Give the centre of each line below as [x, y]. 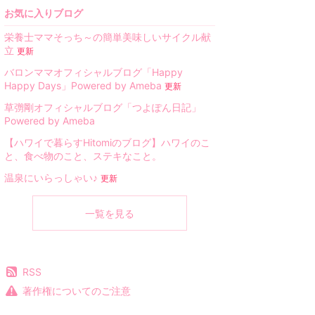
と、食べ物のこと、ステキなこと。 [83, 156]
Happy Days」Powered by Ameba [83, 86]
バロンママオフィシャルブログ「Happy [94, 72]
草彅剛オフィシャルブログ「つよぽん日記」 [103, 108]
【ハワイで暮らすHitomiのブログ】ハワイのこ [107, 143]
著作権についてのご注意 [77, 291]
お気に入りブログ [44, 13]
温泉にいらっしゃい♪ [51, 178]
